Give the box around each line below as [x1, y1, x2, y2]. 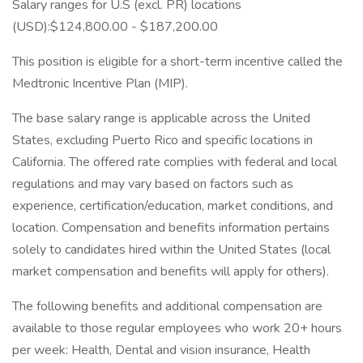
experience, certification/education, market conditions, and [12, 197, 333, 215]
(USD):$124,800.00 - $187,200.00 [12, 18, 218, 36]
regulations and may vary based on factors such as [12, 175, 293, 193]
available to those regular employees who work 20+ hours [12, 319, 342, 337]
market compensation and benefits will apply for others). [12, 263, 329, 280]
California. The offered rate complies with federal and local [12, 153, 337, 171]
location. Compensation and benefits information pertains [12, 219, 330, 237]
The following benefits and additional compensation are [12, 297, 322, 315]
